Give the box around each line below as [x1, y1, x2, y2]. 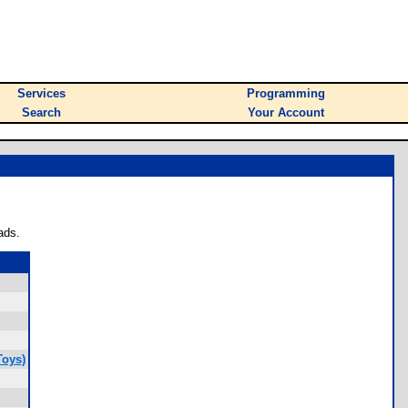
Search [22, 106, 61, 119]
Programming [247, 87, 325, 100]
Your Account [248, 106, 324, 119]
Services [17, 87, 66, 100]
